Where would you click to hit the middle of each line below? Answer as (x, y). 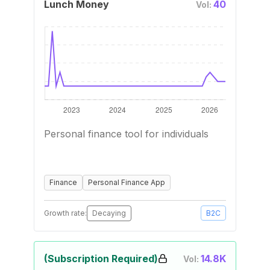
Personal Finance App (127, 182)
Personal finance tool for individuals (126, 134)
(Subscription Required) (101, 259)
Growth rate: (65, 213)
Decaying (109, 213)
